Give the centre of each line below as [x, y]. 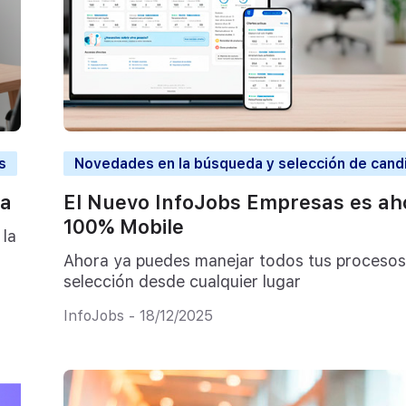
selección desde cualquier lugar [182, 281]
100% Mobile [123, 227]
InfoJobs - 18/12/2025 [138, 316]
